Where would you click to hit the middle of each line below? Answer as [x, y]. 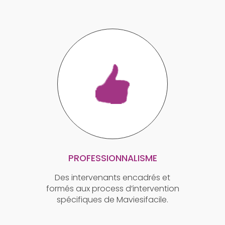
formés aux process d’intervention [113, 188]
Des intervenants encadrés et [113, 177]
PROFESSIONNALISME [113, 158]
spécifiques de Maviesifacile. [113, 199]
